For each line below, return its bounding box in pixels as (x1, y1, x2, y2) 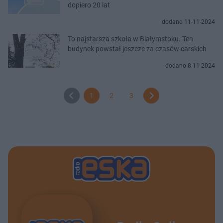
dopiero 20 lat (68, 1, 110, 9)
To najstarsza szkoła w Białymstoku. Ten (68, 35, 193, 43)
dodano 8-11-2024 (165, 62, 215, 70)
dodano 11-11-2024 (162, 18, 215, 26)
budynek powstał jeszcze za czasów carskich (68, 45, 207, 53)
